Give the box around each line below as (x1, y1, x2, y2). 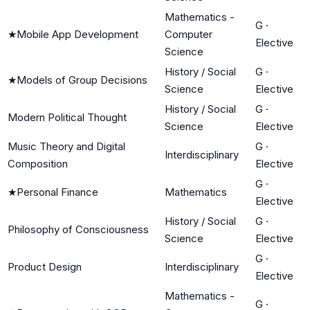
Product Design (8, 259, 82, 273)
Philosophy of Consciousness (8, 222, 149, 236)
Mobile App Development (17, 27, 138, 41)
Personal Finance (17, 185, 98, 199)
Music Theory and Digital (8, 139, 125, 153)
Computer (165, 27, 212, 41)
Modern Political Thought (8, 110, 127, 124)
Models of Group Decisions (17, 73, 147, 86)
